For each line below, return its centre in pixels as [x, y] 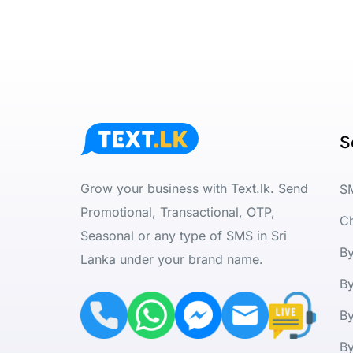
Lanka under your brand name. [172, 260]
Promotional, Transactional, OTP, [178, 212]
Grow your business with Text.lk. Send [194, 189]
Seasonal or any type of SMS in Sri [184, 236]
